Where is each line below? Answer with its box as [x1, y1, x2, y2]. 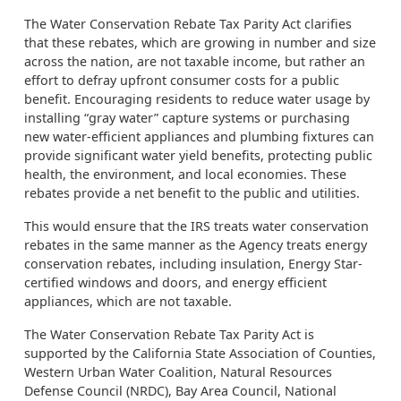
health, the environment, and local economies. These [24, 166, 346, 183]
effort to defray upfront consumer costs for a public [24, 72, 339, 89]
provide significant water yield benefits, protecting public [24, 147, 372, 164]
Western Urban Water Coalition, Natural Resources [24, 363, 332, 380]
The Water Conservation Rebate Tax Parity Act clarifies [24, 15, 352, 32]
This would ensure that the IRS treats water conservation [24, 218, 369, 235]
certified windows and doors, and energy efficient [24, 274, 327, 291]
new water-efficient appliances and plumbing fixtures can [24, 128, 374, 145]
